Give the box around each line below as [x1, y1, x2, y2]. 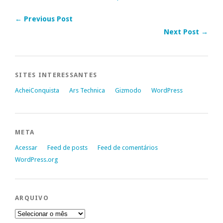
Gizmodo [115, 87, 141, 95]
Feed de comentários [98, 144, 158, 152]
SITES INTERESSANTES [15, 71, 98, 79]
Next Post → [164, 28, 208, 36]
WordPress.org [15, 156, 58, 164]
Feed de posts [47, 144, 88, 152]
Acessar [15, 144, 37, 152]
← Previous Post [15, 15, 73, 23]
